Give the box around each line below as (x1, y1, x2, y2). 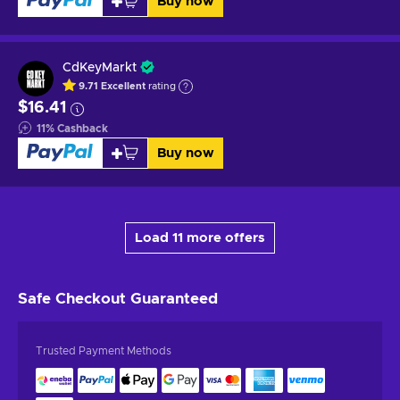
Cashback (57, 122, 108, 134)
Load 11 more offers (135, 230, 265, 245)
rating (146, 81, 176, 92)
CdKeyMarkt (62, 61, 137, 74)
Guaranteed (130, 290, 218, 306)
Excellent (101, 81, 146, 92)
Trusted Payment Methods (36, 345, 171, 356)
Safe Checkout (18, 290, 130, 306)
